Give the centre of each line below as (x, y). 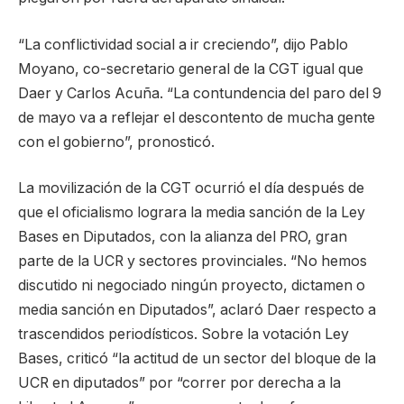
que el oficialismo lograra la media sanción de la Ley (192, 213)
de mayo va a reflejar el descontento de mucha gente (197, 117)
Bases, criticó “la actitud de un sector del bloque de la (197, 359)
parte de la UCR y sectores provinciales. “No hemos (193, 262)
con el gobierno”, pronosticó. (116, 142)
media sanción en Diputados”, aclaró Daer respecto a (197, 310)
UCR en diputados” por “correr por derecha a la (179, 383)
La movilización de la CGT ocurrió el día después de (191, 188)
